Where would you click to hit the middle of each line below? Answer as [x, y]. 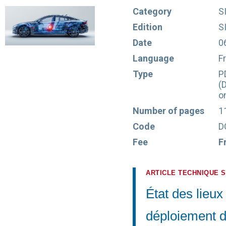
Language [154, 58]
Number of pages [169, 111]
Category [152, 11]
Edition [148, 27]
